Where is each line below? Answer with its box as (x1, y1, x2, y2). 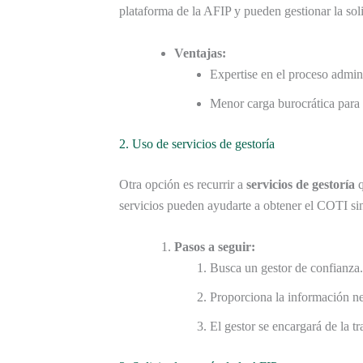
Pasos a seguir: (174, 240, 255, 254)
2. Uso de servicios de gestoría (119, 136, 275, 151)
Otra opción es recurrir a (119, 177, 246, 191)
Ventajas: (174, 45, 226, 60)
